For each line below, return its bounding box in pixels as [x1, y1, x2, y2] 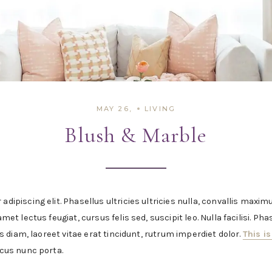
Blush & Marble [64, 121, 208, 148]
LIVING [144, 104, 176, 113]
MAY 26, [96, 104, 133, 113]
